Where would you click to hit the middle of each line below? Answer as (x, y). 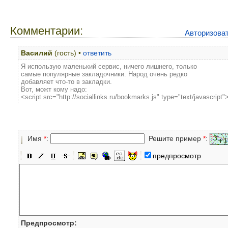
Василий (37, 53)
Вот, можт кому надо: (54, 89)
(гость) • (68, 53)
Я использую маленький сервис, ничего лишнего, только (109, 66)
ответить (97, 53)
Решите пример (174, 138)
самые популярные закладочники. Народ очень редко (104, 74)
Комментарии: (47, 31)
